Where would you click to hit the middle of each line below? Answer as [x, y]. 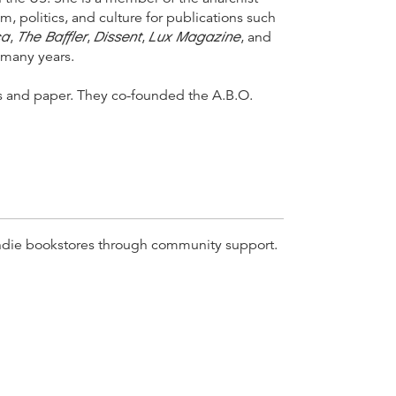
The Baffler [52, 36]
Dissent [118, 36]
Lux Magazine [194, 36]
